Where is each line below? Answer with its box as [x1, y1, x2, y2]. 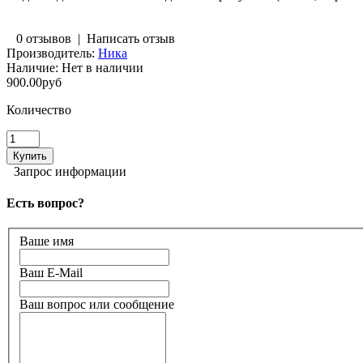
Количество [6, 102, 71, 117]
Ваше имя [19, 234, 74, 248]
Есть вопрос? [6, 196, 84, 211]
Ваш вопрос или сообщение [19, 297, 174, 311]
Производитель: [6, 45, 95, 60]
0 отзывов [16, 31, 71, 45]
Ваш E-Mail [19, 266, 83, 280]
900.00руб [6, 75, 62, 89]
